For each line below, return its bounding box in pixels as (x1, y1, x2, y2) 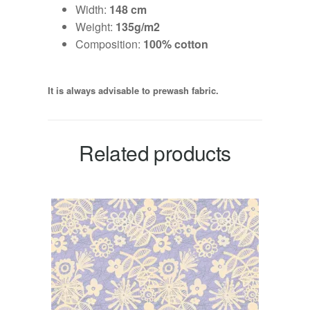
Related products (79, 137, 231, 167)
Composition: (75, 35, 143, 52)
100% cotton (143, 35, 208, 52)
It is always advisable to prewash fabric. (47, 83, 219, 97)
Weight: (75, 18, 116, 35)
